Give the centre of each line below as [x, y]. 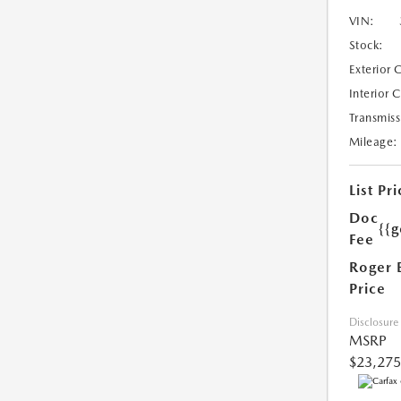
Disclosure [373, 323]
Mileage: [373, 142]
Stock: [366, 46]
